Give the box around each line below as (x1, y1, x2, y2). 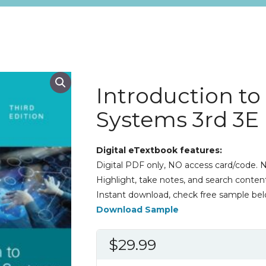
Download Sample (96, 204, 179, 215)
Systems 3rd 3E (96, 106, 259, 132)
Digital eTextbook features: (96, 145, 222, 156)
